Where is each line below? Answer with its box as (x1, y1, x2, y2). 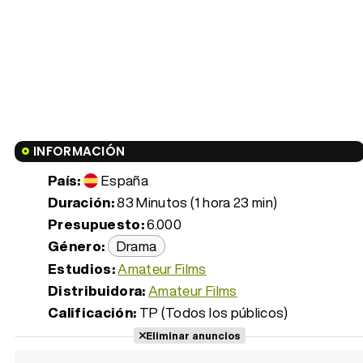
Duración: (48, 192, 115, 213)
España (101, 170, 149, 191)
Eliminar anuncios (146, 328, 240, 344)
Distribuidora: (48, 280, 146, 301)
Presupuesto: (48, 214, 145, 235)
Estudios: (48, 258, 116, 280)
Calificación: (48, 302, 137, 323)
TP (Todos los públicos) (136, 302, 288, 323)
